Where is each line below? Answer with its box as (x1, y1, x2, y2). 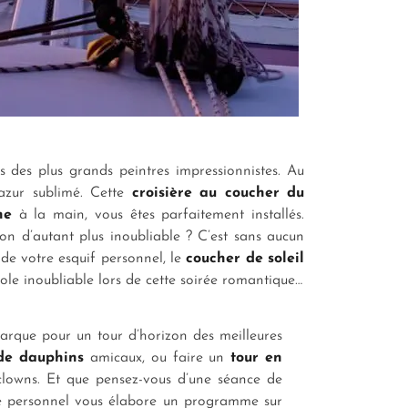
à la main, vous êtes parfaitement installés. (11, 208, 305, 223)
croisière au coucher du (131, 186, 305, 201)
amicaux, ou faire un (84, 351, 231, 366)
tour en (230, 351, 283, 366)
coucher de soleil (186, 251, 305, 267)
